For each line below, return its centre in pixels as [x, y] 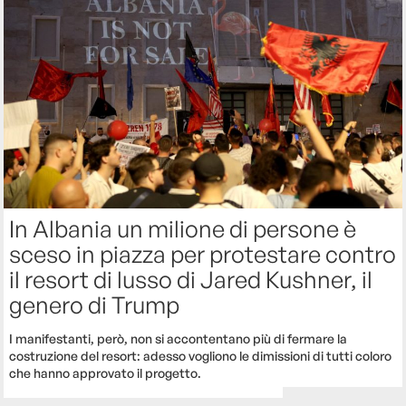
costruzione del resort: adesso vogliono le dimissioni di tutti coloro [201, 356]
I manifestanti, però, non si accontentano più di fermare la [179, 339]
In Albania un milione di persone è [183, 229]
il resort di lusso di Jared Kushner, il [191, 280]
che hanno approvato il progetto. [106, 373]
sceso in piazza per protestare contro [203, 254]
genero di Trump [95, 305]
